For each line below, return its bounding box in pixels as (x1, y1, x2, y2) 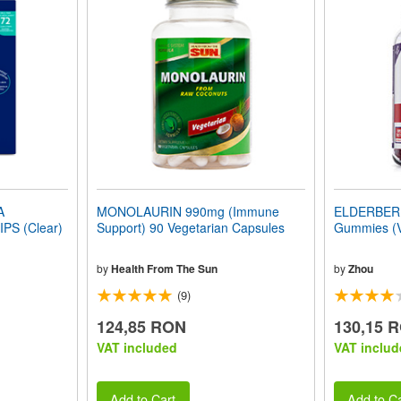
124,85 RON (96, 315, 186, 338)
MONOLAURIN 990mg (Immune (96, 202, 279, 220)
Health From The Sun (110, 260, 218, 277)
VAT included (96, 338, 177, 356)
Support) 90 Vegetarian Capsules (96, 218, 285, 236)
